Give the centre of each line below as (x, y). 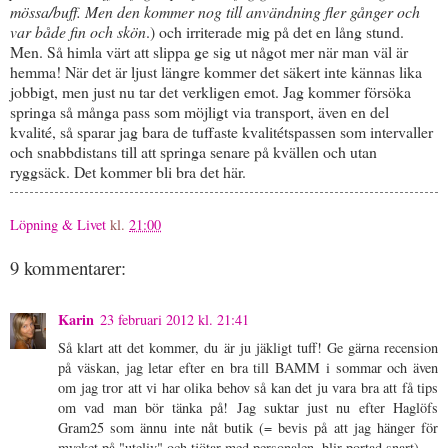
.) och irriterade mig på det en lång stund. (275, 31)
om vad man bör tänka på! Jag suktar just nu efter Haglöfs (248, 407)
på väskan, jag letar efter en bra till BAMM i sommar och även (248, 367)
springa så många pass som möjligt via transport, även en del (199, 111)
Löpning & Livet (58, 224)
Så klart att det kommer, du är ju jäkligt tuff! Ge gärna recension (248, 347)
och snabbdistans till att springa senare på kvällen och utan (193, 151)
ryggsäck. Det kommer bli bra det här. (128, 171)
